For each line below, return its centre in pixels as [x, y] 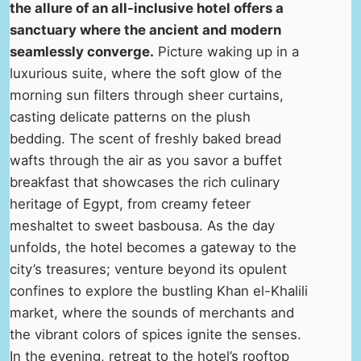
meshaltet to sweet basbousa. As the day [142, 226]
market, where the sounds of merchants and [152, 313]
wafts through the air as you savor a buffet [146, 161]
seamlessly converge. [82, 52]
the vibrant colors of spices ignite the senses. [156, 335]
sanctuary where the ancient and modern [145, 30]
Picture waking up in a [226, 52]
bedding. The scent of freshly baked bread [145, 139]
